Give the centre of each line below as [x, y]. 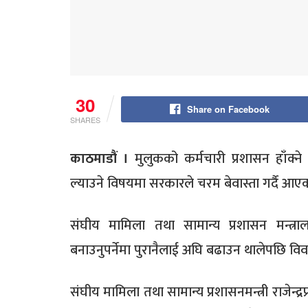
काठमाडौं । [99, 159]
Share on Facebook [228, 109]
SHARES [85, 120]
